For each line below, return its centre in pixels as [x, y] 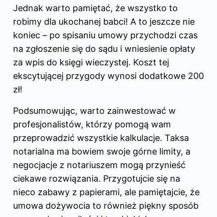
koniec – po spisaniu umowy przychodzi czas [105, 35]
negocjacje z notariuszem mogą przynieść [99, 165]
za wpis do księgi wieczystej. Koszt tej [91, 62]
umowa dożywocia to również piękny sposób [106, 205]
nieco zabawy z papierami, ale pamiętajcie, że [106, 192]
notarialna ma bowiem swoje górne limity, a [102, 151]
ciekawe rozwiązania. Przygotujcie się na [97, 178]
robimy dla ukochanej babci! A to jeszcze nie [104, 21]
